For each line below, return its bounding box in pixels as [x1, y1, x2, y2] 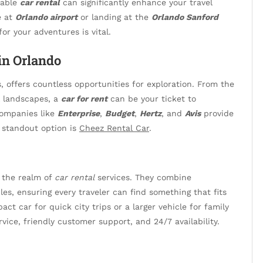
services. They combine [95, 172, 191, 182]
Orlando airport [15, 12, 77, 22]
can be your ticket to [107, 93, 196, 103]
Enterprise [58, 108, 100, 118]
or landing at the [77, 12, 151, 22]
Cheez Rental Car [79, 123, 149, 133]
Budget [105, 108, 134, 118]
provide [201, 108, 234, 118]
